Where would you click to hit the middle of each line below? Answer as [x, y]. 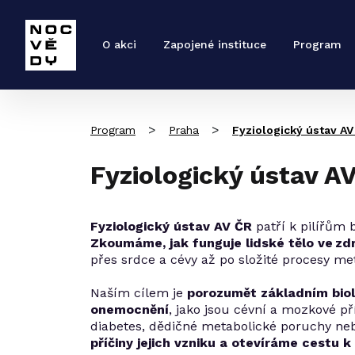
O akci [119, 44]
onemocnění [130, 309]
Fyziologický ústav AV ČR [171, 226]
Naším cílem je [139, 293]
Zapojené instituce [215, 44]
